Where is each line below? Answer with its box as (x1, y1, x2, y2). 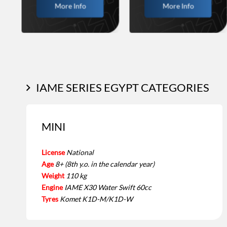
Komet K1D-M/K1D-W (60, 194, 133, 203)
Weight (42, 171, 64, 180)
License (42, 147, 65, 157)
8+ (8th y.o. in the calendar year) (55, 159, 155, 168)
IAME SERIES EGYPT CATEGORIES (36, 81, 209, 94)
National (66, 147, 94, 157)
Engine (42, 182, 63, 192)
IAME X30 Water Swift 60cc (64, 182, 152, 192)
